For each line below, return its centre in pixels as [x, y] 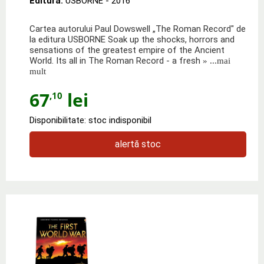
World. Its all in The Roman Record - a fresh [115, 60]
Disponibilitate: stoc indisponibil [90, 120]
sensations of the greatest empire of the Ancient [127, 50]
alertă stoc [138, 144]
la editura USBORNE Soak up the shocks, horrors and [132, 39]
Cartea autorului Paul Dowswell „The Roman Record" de [138, 29]
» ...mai [215, 60]
